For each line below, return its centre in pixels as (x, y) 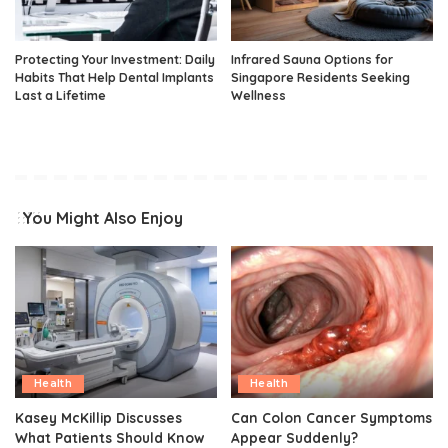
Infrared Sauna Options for (312, 60)
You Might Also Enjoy (102, 218)
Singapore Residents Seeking (320, 78)
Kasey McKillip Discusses (98, 417)
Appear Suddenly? (294, 437)
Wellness (258, 96)
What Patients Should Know (109, 437)
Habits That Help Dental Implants (114, 78)
